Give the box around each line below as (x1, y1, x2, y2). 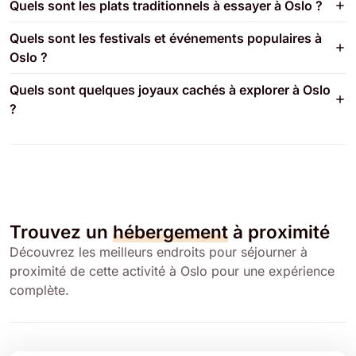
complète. (10, 281, 69, 298)
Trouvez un (10, 220, 113, 242)
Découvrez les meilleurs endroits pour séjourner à (10, 243, 308, 260)
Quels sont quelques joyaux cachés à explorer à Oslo (10, 81, 331, 98)
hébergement (113, 220, 228, 242)
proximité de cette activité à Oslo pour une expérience (10, 262, 335, 279)
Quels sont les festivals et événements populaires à (10, 29, 322, 46)
